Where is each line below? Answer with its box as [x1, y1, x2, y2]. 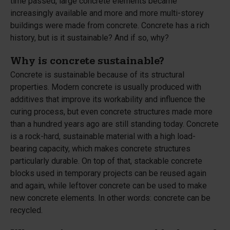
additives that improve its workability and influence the [10, 94, 205, 104]
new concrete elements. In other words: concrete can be [10, 193, 210, 203]
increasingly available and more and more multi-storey [10, 8, 204, 18]
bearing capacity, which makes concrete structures [10, 144, 190, 154]
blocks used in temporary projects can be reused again [10, 168, 206, 178]
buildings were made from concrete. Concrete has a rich [10, 21, 209, 30]
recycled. [10, 205, 43, 215]
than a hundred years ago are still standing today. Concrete [10, 119, 219, 129]
